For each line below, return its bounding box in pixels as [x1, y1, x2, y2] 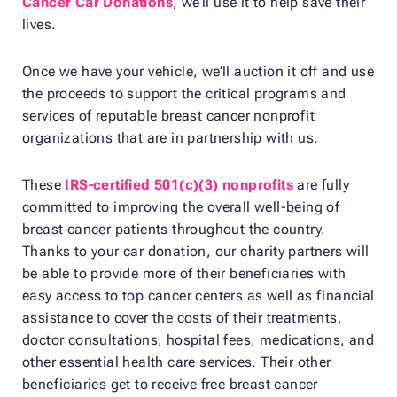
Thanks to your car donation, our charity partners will [22, 242, 370, 260]
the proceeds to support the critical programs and [22, 84, 346, 102]
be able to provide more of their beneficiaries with [22, 264, 346, 282]
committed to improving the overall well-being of [22, 198, 340, 215]
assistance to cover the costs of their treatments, [22, 308, 342, 326]
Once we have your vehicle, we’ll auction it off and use [22, 62, 374, 80]
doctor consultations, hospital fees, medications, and [22, 331, 375, 348]
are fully [293, 175, 350, 193]
